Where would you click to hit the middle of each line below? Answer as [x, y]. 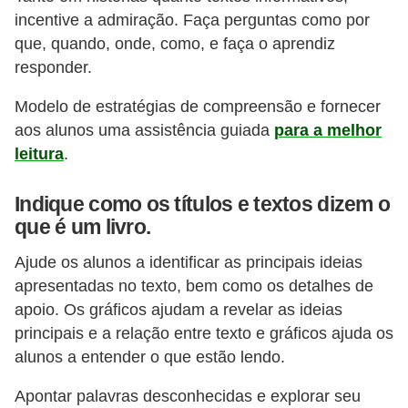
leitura [39, 154]
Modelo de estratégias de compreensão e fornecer [198, 107]
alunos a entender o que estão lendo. [150, 357]
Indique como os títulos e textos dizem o [203, 204]
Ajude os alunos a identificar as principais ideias [189, 262]
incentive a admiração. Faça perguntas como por [192, 20]
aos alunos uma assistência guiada [144, 131]
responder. [53, 67]
